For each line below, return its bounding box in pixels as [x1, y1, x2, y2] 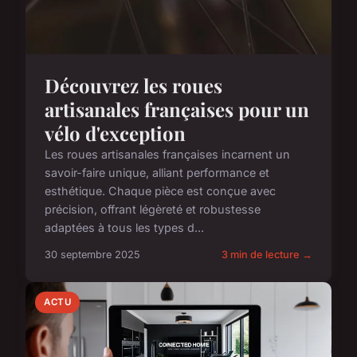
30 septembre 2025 [45, 249, 140, 261]
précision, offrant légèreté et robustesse [45, 202, 261, 217]
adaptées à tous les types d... [45, 221, 204, 235]
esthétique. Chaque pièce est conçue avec [45, 184, 276, 198]
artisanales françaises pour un [45, 96, 309, 123]
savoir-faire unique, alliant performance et [45, 166, 269, 180]
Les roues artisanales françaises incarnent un [45, 147, 290, 162]
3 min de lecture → [222, 249, 312, 261]
